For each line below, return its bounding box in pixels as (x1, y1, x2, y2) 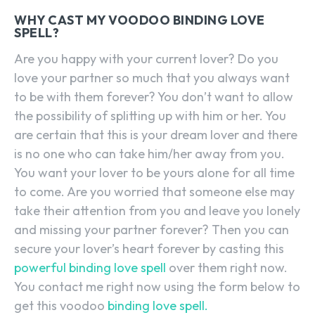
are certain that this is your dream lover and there (14, 127, 297, 143)
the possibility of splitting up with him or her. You (14, 108, 286, 124)
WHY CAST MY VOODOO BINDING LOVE (14, 12, 265, 29)
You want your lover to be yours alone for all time (14, 165, 295, 181)
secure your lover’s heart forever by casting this (14, 240, 284, 257)
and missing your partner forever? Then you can (14, 221, 289, 238)
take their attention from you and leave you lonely (14, 202, 300, 219)
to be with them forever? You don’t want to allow (14, 89, 293, 105)
